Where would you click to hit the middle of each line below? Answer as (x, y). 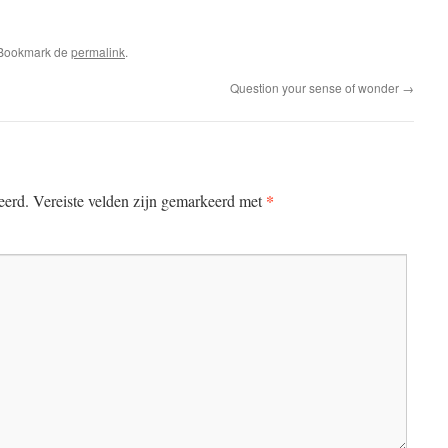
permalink (98, 51)
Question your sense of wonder (316, 87)
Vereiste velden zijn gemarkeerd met (147, 200)
